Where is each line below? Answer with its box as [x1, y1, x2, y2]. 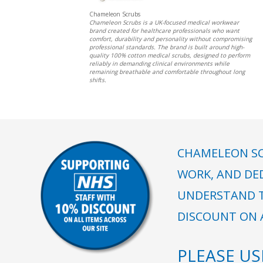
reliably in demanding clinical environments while [89, 59, 230, 68]
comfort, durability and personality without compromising [89, 34, 252, 43]
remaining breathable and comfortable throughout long [89, 67, 245, 76]
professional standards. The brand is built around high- [89, 42, 244, 51]
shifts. [89, 75, 106, 84]
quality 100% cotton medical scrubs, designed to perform [89, 50, 250, 59]
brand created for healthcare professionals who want [89, 26, 240, 35]
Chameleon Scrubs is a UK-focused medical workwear [89, 18, 239, 26]
